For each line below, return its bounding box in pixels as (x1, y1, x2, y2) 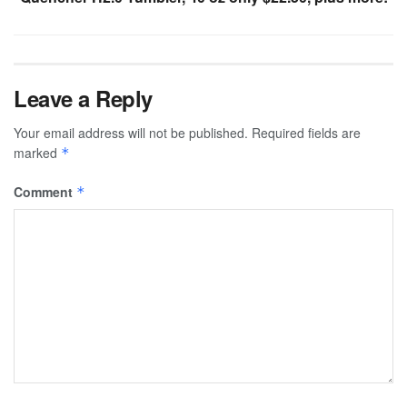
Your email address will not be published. (14, 124, 248, 143)
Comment (14, 183, 76, 202)
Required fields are (252, 124, 361, 143)
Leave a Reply (14, 83, 153, 114)
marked (14, 144, 61, 163)
